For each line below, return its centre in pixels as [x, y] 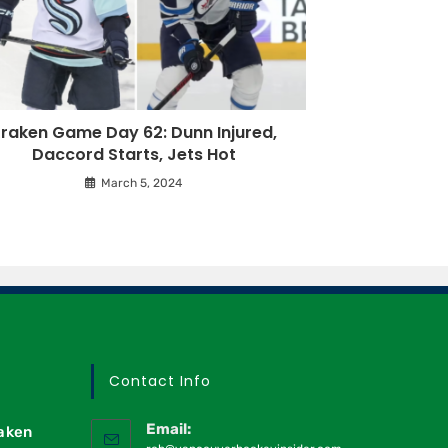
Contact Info [160, 381]
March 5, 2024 [141, 182]
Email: [168, 429]
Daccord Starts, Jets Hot [133, 154]
